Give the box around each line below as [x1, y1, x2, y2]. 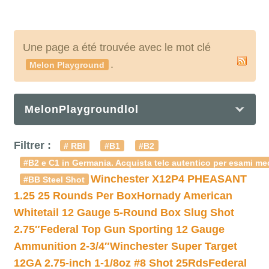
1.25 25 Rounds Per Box [13, 190, 137, 202]
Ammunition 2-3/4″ [13, 240, 110, 252]
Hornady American [136, 190, 232, 202]
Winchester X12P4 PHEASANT [91, 173, 247, 185]
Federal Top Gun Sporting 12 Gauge [40, 223, 225, 235]
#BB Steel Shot [23, 175, 85, 184]
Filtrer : [13, 139, 54, 151]
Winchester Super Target [109, 240, 237, 252]
